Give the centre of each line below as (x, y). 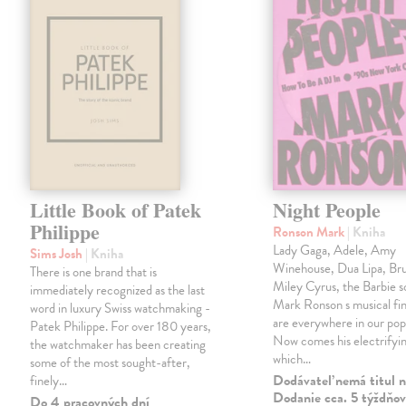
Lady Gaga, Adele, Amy (335, 251)
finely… (49, 381)
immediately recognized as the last (118, 290)
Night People (327, 210)
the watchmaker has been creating (118, 345)
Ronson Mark (310, 232)
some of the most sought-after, (111, 363)
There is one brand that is (94, 272)
